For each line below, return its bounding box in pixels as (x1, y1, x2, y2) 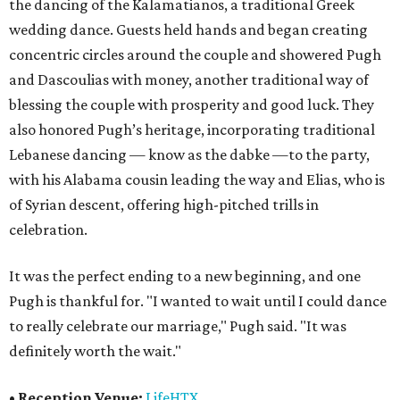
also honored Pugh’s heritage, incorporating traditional (9, 121, 375, 139)
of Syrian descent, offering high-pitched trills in (9, 196, 319, 214)
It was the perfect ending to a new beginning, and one (9, 267, 361, 286)
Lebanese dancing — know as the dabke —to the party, (9, 146, 370, 164)
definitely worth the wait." (9, 342, 181, 361)
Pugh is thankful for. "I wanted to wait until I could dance (9, 292, 387, 311)
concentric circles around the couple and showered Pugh (9, 46, 381, 64)
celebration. (9, 221, 87, 239)
